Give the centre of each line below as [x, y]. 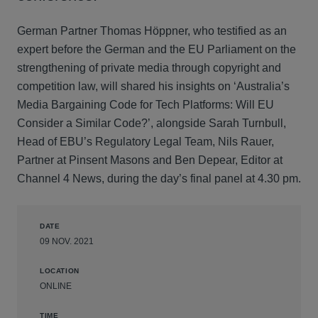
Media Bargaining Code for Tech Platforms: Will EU [146, 105]
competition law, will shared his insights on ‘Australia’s [153, 86]
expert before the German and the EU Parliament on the [157, 49]
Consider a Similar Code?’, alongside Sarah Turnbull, [152, 123]
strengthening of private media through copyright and [149, 68]
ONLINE [56, 286]
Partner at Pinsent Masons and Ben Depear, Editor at [150, 160]
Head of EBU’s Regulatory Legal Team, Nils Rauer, [146, 142]
